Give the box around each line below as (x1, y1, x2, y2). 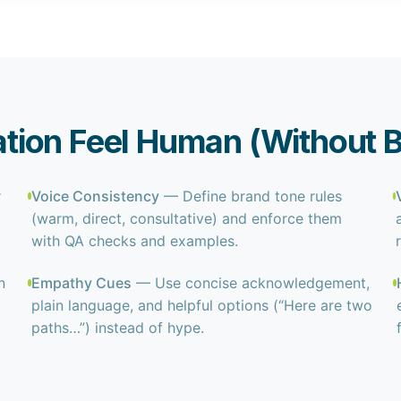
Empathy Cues (30, 274, 132, 292)
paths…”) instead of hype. (30, 319, 204, 337)
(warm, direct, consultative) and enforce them (30, 209, 342, 227)
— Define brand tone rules (158, 187, 342, 205)
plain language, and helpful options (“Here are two (30, 296, 372, 314)
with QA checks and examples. (30, 232, 238, 250)
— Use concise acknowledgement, (131, 274, 370, 292)
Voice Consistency (30, 187, 159, 205)
